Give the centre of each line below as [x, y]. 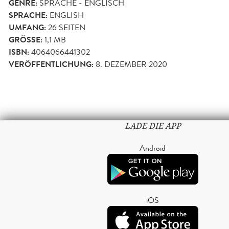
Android [153, 148]
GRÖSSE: [25, 40]
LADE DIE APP [153, 126]
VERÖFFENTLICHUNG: [51, 65]
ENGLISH [67, 15]
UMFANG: [27, 28]
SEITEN [71, 28]
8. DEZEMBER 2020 [131, 64]
